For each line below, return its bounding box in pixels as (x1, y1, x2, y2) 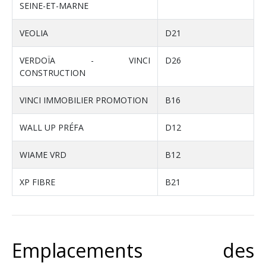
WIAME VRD (20, 149, 66, 161)
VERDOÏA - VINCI (20, 55, 150, 66)
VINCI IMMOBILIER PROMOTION (20, 94, 148, 106)
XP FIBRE (20, 176, 55, 188)
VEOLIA (20, 27, 48, 39)
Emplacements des (12, 237, 254, 264)
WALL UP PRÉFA (20, 122, 84, 134)
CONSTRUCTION (20, 67, 85, 79)
